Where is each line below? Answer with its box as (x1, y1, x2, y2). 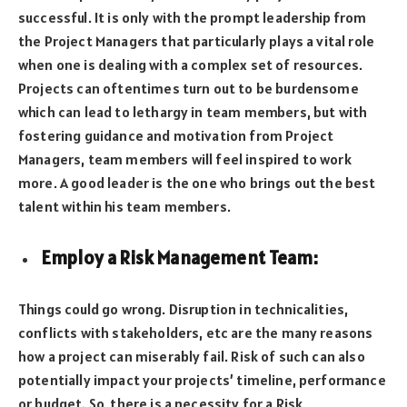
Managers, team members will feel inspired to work (18, 149, 352, 168)
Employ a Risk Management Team (41, 245, 313, 270)
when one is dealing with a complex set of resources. (18, 55, 363, 74)
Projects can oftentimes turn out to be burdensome (18, 78, 359, 97)
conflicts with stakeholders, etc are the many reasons (18, 323, 373, 342)
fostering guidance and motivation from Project (18, 125, 334, 144)
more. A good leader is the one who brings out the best (18, 173, 376, 192)
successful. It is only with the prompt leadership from (18, 7, 367, 26)
